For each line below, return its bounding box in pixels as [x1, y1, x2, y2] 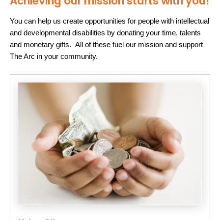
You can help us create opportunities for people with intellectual [10, 17, 209, 25]
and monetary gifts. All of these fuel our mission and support [10, 40, 203, 49]
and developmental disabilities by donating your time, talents [10, 28, 201, 37]
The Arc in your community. [10, 52, 98, 60]
